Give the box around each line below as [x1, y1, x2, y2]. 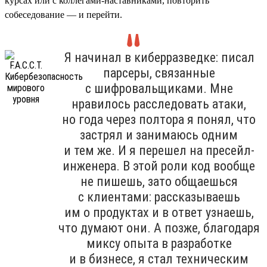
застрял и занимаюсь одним [80, 127, 238, 142]
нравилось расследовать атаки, [72, 96, 246, 111]
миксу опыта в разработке [86, 235, 232, 251]
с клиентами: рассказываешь [77, 189, 240, 204]
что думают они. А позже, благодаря [58, 220, 260, 235]
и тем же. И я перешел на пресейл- [63, 142, 254, 158]
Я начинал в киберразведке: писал [63, 49, 254, 65]
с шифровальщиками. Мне [85, 80, 233, 96]
